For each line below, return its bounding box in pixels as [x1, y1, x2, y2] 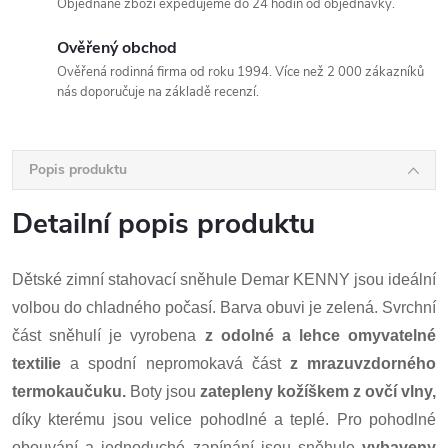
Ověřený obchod [57, 37, 177, 59]
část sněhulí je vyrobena [12, 327, 205, 344]
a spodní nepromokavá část [61, 355, 290, 372]
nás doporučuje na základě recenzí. [57, 83, 259, 101]
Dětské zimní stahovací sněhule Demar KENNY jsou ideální [12, 271, 436, 288]
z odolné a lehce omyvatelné [204, 327, 436, 344]
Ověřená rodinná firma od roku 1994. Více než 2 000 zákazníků [57, 63, 424, 81]
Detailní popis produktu [12, 205, 315, 243]
